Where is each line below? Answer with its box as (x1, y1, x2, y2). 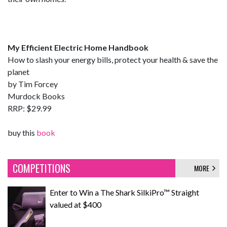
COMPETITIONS (13, 161, 70, 176)
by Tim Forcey (8, 79, 58, 89)
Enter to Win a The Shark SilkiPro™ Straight (50, 187, 199, 197)
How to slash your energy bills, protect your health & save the (8, 55, 218, 64)
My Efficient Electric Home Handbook (8, 43, 148, 52)
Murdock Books (8, 91, 65, 101)
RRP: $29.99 (8, 103, 51, 113)
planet (8, 67, 29, 77)
